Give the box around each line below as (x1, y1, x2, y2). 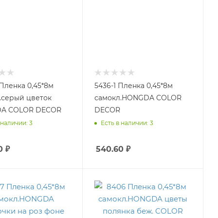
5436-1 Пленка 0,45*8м (94, 81, 173, 91)
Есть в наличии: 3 (100, 119, 153, 127)
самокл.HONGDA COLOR (94, 93, 182, 103)
